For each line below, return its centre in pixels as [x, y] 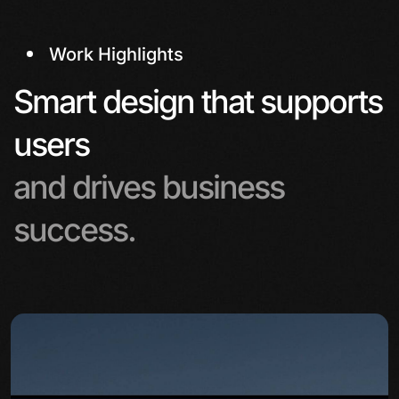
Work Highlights [116, 54]
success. [74, 230]
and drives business [149, 187]
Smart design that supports [198, 102]
